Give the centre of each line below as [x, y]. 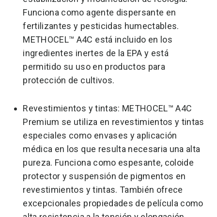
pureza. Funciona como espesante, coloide [108, 163]
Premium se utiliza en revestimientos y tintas [114, 122]
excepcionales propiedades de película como [113, 203]
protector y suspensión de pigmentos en [104, 176]
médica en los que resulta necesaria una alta [112, 149]
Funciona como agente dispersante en [100, 12]
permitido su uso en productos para [94, 67]
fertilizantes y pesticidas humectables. [101, 26]
